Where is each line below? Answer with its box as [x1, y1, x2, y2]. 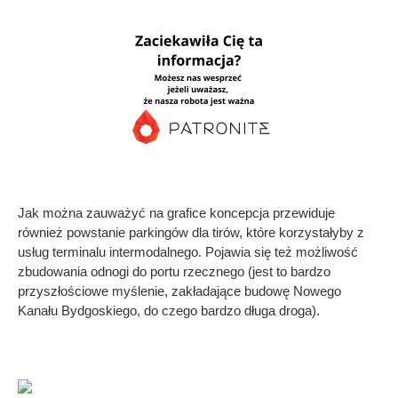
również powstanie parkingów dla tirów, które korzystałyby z [18, 224, 364, 240]
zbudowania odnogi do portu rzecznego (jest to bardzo [18, 263, 330, 279]
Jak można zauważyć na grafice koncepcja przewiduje [18, 204, 335, 220]
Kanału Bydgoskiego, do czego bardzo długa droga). [18, 302, 320, 318]
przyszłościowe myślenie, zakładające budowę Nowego [18, 283, 341, 298]
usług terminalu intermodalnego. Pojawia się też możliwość [18, 243, 358, 259]
